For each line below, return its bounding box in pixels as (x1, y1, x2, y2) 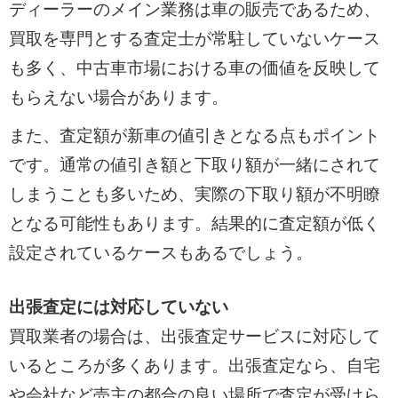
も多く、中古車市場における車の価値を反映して (8, 59, 380, 78)
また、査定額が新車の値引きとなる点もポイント (8, 125, 380, 145)
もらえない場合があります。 (8, 88, 228, 107)
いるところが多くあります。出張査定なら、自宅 (8, 356, 380, 376)
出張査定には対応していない (8, 298, 228, 317)
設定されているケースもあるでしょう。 (8, 243, 313, 262)
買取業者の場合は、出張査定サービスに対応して (8, 327, 380, 346)
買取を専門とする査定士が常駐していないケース (8, 29, 380, 49)
